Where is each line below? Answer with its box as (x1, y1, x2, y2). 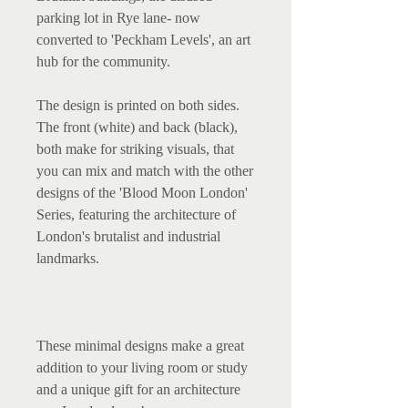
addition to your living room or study (36, 360, 248, 376)
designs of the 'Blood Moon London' (36, 185, 248, 201)
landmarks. (36, 250, 99, 267)
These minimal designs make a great (36, 338, 244, 354)
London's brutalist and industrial (36, 229, 220, 245)
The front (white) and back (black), (36, 119, 238, 136)
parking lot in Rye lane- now (36, 10, 200, 26)
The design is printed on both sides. (36, 97, 240, 114)
